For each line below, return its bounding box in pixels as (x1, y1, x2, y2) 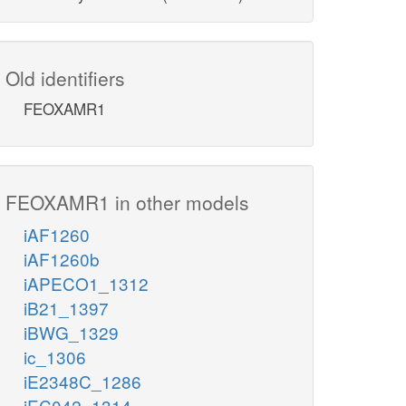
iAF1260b (24, 246, 100, 272)
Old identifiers (5, 64, 125, 92)
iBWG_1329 (24, 320, 119, 345)
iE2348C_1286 (24, 369, 141, 394)
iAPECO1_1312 (24, 271, 149, 296)
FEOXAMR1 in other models (5, 188, 249, 217)
